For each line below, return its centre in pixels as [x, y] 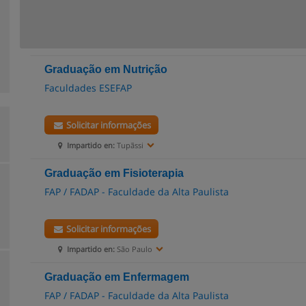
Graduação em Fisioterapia [114, 173]
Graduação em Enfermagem [117, 277]
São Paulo [134, 249]
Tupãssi [129, 145]
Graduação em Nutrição [106, 69]
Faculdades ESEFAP [88, 88]
